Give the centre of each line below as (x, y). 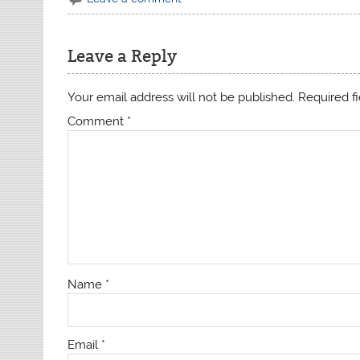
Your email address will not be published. (182, 97)
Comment (98, 121)
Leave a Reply (123, 56)
